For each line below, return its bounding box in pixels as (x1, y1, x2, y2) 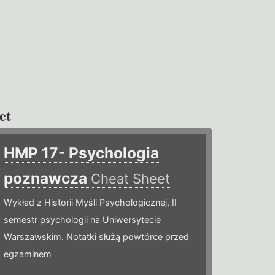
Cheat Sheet (91, 171, 171, 187)
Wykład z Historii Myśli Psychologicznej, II (4, 197, 177, 208)
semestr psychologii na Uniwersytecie (4, 214, 161, 225)
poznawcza (4, 169, 91, 188)
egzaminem (4, 249, 52, 260)
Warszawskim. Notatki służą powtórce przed (4, 231, 190, 242)
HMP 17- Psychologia (4, 144, 160, 163)
